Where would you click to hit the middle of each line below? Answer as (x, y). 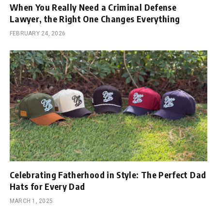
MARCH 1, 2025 (31, 201)
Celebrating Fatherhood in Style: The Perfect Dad (108, 175)
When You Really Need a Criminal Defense (93, 7)
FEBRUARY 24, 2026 (38, 33)
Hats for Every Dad (47, 186)
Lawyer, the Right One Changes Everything (95, 18)
